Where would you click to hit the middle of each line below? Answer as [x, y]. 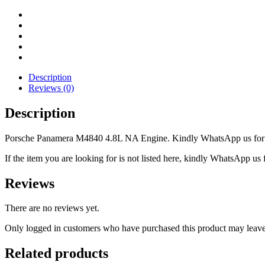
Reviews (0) [51, 88]
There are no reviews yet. [52, 208]
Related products [56, 253]
